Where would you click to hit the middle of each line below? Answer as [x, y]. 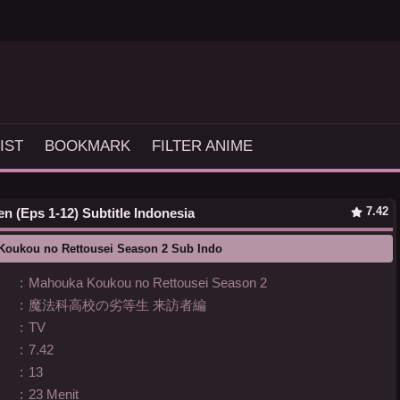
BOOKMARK [87, 146]
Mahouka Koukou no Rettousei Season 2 [148, 283]
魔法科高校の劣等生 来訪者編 [117, 305]
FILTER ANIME [202, 146]
